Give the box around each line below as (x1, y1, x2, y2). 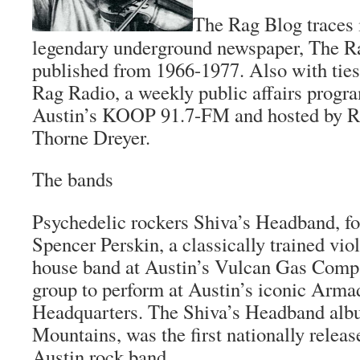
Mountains (32, 321, 117, 347)
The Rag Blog (193, 10, 302, 37)
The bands (32, 166, 113, 192)
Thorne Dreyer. (32, 124, 150, 150)
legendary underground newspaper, (32, 34, 309, 60)
